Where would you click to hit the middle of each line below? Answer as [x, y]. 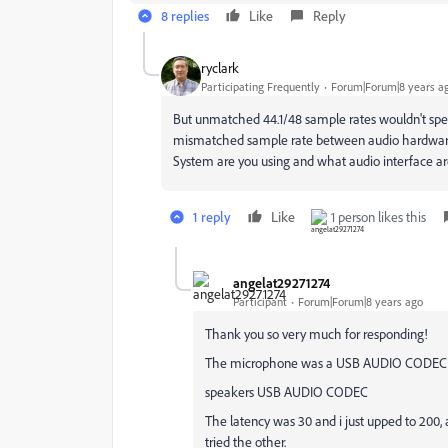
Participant [260, 301]
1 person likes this [378, 216]
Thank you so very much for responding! [316, 333]
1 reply [212, 216]
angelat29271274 [281, 282]
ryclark [220, 67]
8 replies [185, 15]
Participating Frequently [260, 86]
